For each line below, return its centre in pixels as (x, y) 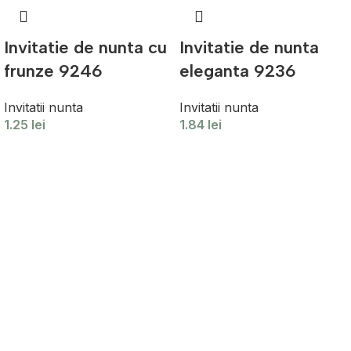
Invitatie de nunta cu (85, 47)
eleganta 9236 (238, 71)
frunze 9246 (53, 71)
